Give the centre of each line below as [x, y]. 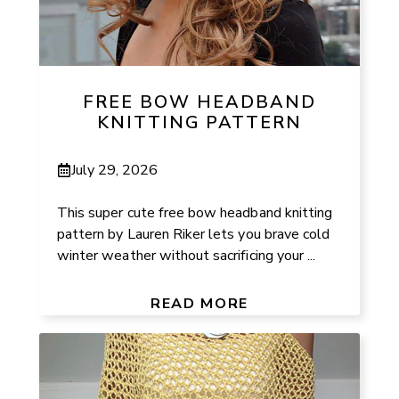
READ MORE [199, 303]
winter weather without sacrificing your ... [187, 255]
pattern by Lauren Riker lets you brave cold [194, 234]
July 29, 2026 [115, 170]
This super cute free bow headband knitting [195, 212]
